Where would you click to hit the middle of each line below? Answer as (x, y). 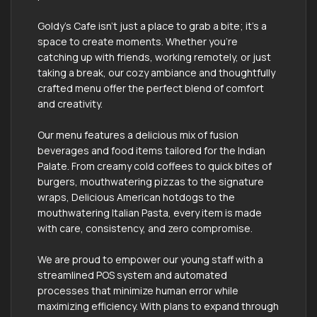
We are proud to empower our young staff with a (150, 259)
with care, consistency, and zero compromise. (145, 228)
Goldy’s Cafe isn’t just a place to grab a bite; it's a (152, 25)
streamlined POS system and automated (132, 275)
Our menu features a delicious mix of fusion (138, 134)
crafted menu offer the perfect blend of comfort (151, 88)
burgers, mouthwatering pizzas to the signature (151, 181)
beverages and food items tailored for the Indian (151, 150)
